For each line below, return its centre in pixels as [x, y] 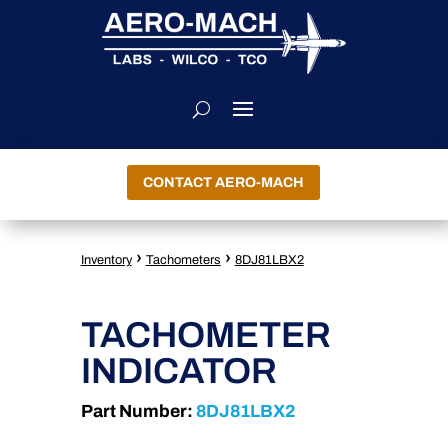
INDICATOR [178, 370]
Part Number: [136, 411]
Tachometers [183, 260]
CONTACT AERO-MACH [224, 183]
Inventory [106, 260]
